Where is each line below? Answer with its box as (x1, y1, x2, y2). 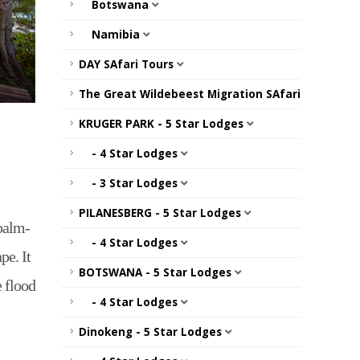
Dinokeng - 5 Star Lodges (79, 325, 225, 339)
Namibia (79, 27, 143, 42)
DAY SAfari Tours (79, 57, 174, 72)
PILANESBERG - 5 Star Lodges (79, 206, 244, 220)
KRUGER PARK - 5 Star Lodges (79, 117, 247, 131)
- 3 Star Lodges (79, 176, 181, 190)
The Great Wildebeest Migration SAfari (79, 87, 301, 101)
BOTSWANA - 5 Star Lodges (79, 265, 235, 280)
